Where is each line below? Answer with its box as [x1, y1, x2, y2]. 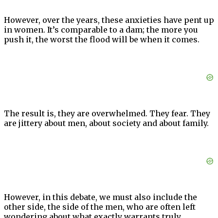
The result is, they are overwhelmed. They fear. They [4, 109, 210, 119]
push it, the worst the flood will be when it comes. [4, 35, 200, 45]
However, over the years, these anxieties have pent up [4, 15, 214, 25]
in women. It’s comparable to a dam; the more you [4, 25, 198, 35]
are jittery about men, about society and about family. [4, 118, 209, 128]
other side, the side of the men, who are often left [4, 202, 196, 212]
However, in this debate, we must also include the [4, 192, 197, 202]
